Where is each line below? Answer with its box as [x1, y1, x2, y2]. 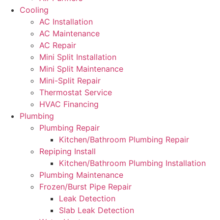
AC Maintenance [39, 28, 100, 38]
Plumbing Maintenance [39, 170, 123, 180]
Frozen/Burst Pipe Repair [39, 182, 132, 192]
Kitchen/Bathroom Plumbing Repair [59, 135, 189, 144]
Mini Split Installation [39, 52, 116, 62]
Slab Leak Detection [59, 205, 134, 215]
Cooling [20, 5, 49, 15]
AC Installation [39, 17, 93, 27]
